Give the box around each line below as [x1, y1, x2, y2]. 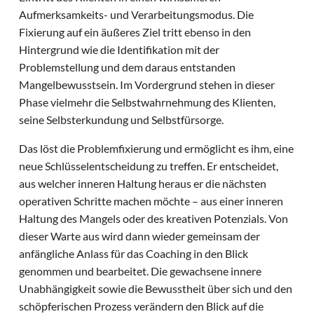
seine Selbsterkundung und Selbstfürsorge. [19, 113, 226, 127]
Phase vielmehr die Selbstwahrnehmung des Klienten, [19, 95, 276, 109]
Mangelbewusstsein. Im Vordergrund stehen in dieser [19, 78, 275, 92]
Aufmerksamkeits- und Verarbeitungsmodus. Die [19, 8, 254, 22]
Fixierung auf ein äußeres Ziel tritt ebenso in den [19, 25, 252, 39]
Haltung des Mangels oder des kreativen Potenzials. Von [19, 212, 289, 226]
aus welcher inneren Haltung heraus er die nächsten [19, 177, 267, 191]
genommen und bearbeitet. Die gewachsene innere [19, 264, 262, 278]
